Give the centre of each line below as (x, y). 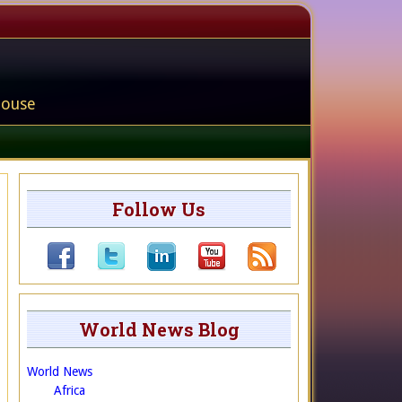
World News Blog (159, 329)
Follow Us (159, 209)
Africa (70, 390)
